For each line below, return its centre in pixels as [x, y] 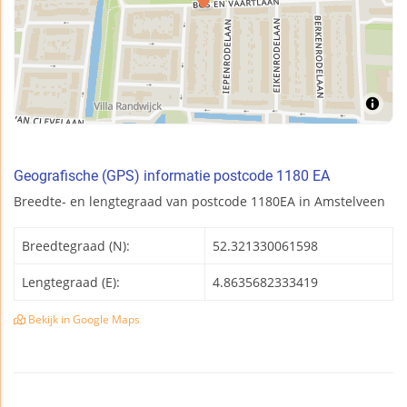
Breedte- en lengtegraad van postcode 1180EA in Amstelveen [199, 202]
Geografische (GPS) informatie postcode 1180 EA [172, 176]
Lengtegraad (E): [71, 283]
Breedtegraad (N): [76, 246]
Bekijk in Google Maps [83, 320]
